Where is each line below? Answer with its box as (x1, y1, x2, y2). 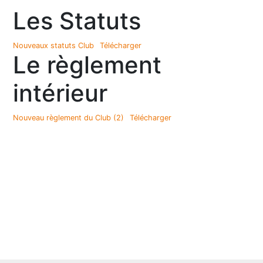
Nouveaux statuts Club (13, 41, 95, 50)
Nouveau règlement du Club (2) (13, 113, 124, 122)
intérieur (13, 79, 108, 107)
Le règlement (13, 50, 162, 79)
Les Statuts (13, 6, 141, 35)
